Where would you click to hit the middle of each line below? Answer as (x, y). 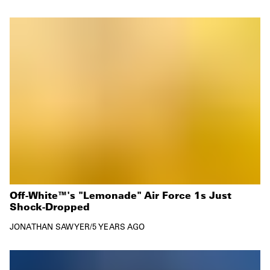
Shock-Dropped (50, 206)
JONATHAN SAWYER (50, 226)
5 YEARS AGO (119, 226)
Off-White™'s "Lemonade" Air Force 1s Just (121, 195)
